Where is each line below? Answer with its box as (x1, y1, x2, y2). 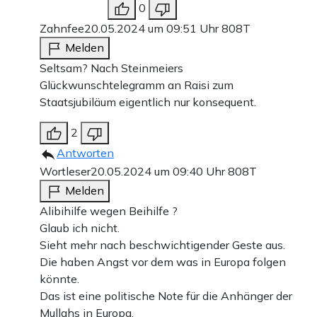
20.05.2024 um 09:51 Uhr (84, 21, 221, 36)
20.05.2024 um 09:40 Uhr (91, 164, 228, 179)
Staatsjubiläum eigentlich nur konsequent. (40, 95, 256, 110)
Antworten (57, 146, 114, 161)
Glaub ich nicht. (40, 221, 120, 236)
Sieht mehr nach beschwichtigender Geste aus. (40, 238, 285, 253)
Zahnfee (40, 21, 84, 36)
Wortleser (40, 164, 91, 179)
